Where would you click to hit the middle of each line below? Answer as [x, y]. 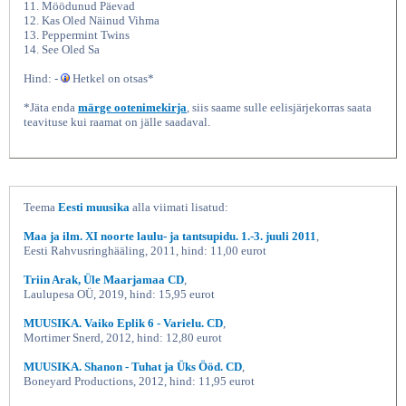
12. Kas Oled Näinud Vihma [92, 20]
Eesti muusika [94, 207]
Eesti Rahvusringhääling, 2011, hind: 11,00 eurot [145, 251]
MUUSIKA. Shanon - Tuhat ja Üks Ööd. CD [133, 367]
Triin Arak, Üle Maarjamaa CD [104, 280]
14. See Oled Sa [62, 49]
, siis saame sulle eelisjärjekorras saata [279, 107]
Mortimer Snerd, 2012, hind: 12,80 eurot [123, 338]
